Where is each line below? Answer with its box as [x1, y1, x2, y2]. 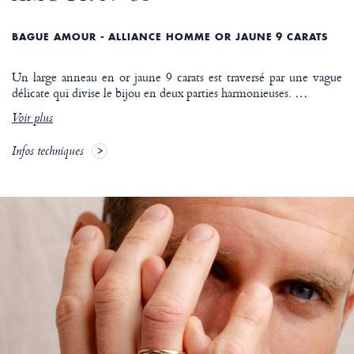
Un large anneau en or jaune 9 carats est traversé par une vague [12, 68, 342, 87]
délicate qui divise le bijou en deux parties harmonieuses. [12, 84, 295, 103]
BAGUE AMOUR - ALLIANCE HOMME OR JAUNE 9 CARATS [12, 31, 329, 43]
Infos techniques [12, 142, 84, 164]
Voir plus [12, 109, 53, 130]
